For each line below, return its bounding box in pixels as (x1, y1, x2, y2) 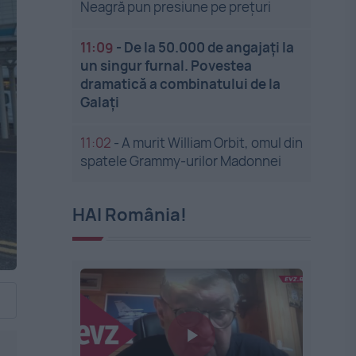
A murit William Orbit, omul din (122, 133, 304, 152)
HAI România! (72, 203, 188, 226)
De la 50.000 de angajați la (124, 38, 295, 56)
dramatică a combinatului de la (80, 75, 281, 93)
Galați (80, 93, 120, 111)
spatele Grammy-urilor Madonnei (80, 152, 282, 170)
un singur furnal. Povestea (80, 56, 253, 75)
